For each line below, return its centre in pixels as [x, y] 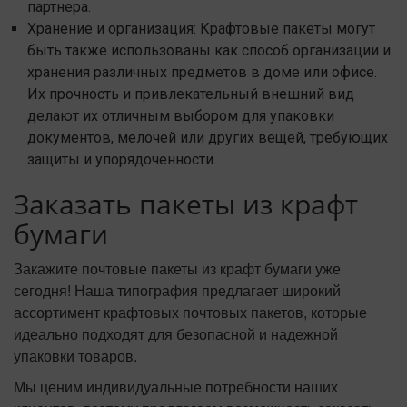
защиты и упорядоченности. [122, 160]
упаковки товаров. [75, 356]
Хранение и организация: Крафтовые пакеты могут [201, 29]
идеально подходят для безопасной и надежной [176, 334]
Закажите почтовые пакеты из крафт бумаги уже [177, 269]
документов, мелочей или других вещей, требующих [208, 138]
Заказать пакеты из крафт [186, 204]
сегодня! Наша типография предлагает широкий [177, 291]
